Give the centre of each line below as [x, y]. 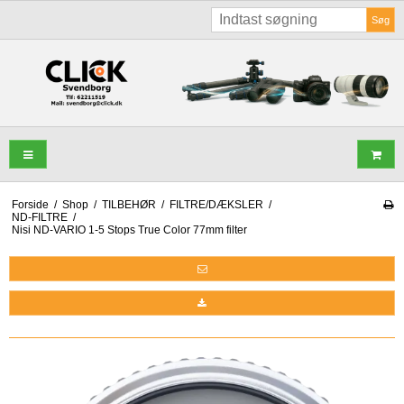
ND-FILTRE [39, 218]
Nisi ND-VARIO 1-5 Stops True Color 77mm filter [129, 230]
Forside [30, 205]
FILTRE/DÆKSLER [216, 205]
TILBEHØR [129, 205]
